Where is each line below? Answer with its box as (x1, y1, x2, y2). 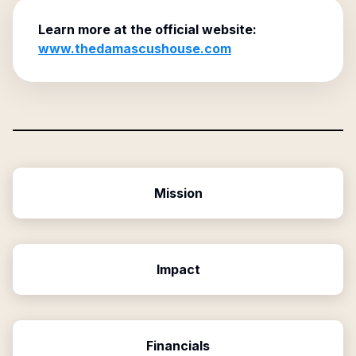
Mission (153, 185, 203, 201)
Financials (146, 338, 210, 354)
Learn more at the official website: (38, 21, 257, 37)
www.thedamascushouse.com (38, 41, 231, 56)
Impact (156, 261, 200, 277)
